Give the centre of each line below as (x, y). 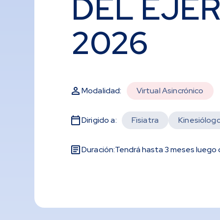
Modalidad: (102, 91)
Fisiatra (145, 120)
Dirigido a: (99, 120)
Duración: (98, 150)
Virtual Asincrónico (170, 91)
